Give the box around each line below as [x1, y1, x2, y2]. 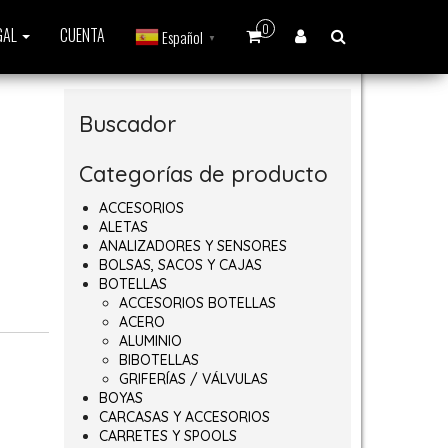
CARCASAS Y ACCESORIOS [98, 408, 270, 426]
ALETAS [98, 218, 148, 236]
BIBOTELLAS [118, 351, 199, 369]
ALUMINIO [118, 332, 182, 350]
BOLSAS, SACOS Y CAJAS [98, 256, 262, 274]
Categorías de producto [78, 160, 328, 188]
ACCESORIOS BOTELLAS [118, 294, 276, 312]
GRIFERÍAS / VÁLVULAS [118, 370, 268, 388]
